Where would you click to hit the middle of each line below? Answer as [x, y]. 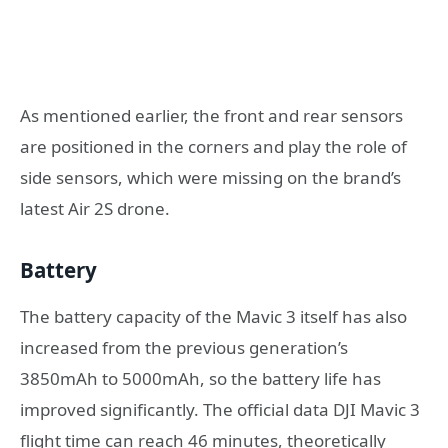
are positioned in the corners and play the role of [213, 146]
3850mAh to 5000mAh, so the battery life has [200, 378]
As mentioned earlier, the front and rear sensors [211, 115]
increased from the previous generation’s [184, 347]
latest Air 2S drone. [95, 208]
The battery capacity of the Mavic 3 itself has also [213, 316]
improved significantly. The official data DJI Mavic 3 [220, 409]
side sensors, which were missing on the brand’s [210, 177]
